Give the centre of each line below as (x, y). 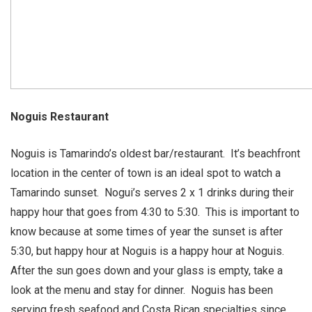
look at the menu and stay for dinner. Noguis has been (142, 290)
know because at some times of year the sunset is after (147, 232)
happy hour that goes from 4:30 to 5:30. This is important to (155, 212)
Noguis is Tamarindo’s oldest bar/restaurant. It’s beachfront (155, 154)
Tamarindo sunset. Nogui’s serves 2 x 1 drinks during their (152, 193)
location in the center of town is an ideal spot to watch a (146, 173)
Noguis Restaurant (60, 117)
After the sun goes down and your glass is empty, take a (147, 271)
